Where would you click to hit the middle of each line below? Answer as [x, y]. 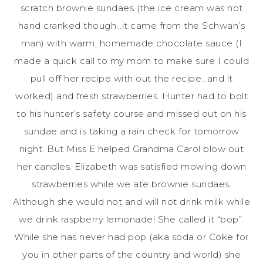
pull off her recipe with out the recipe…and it [131, 78]
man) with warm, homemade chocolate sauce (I [131, 43]
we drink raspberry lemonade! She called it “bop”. [131, 219]
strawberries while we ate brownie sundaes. [131, 184]
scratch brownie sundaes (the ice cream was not [131, 8]
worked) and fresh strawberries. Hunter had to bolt [131, 96]
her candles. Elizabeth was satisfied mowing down [131, 166]
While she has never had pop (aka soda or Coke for [131, 237]
